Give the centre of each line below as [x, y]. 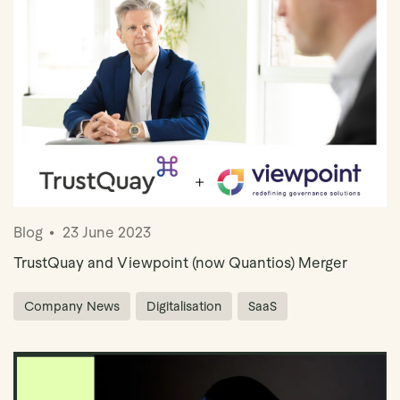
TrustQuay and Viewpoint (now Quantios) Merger [180, 263]
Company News [72, 307]
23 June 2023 [107, 233]
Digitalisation [184, 307]
